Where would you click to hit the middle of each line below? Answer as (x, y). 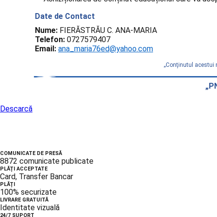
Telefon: (50, 40)
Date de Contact (65, 16)
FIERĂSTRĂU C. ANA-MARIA (107, 31)
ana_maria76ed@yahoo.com (106, 49)
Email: (46, 49)
